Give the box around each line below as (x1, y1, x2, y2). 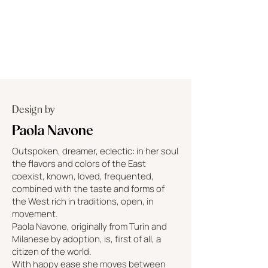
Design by (12, 102, 55, 115)
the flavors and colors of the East (12, 157, 146, 170)
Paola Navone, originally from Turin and (12, 220, 167, 233)
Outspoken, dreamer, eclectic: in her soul (12, 144, 178, 157)
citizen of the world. (12, 245, 92, 258)
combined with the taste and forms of (12, 182, 165, 195)
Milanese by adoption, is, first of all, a (12, 232, 161, 245)
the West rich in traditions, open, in (12, 194, 154, 208)
